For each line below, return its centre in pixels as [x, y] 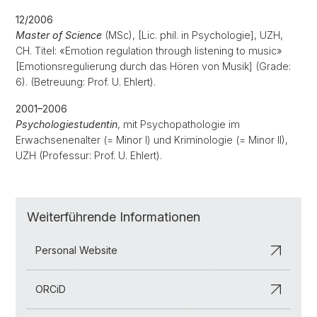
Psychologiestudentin [67, 124]
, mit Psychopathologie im [179, 124]
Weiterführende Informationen [114, 217]
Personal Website [76, 250]
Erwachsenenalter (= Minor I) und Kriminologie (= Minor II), [152, 140]
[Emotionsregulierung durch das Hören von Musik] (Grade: [153, 66]
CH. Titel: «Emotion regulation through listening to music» [149, 51]
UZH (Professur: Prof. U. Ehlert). [89, 155]
